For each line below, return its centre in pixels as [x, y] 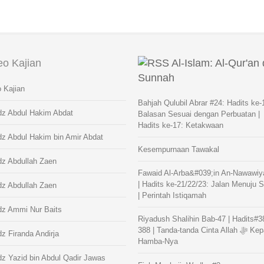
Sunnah [156, 78]
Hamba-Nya [158, 241]
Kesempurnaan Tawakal [179, 149]
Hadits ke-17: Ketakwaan [181, 125]
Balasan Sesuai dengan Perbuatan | [199, 114]
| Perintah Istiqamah [172, 195]
